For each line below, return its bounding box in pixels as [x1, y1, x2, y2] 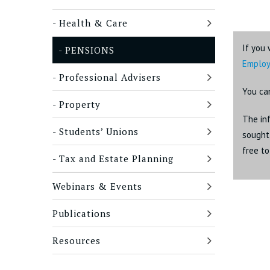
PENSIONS [65, 44, 115, 56]
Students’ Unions [59, 125, 139, 137]
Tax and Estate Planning [59, 152, 174, 165]
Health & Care [59, 17, 128, 29]
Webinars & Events [52, 180, 142, 192]
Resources [52, 234, 101, 246]
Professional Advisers [59, 71, 161, 83]
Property [59, 98, 101, 110]
